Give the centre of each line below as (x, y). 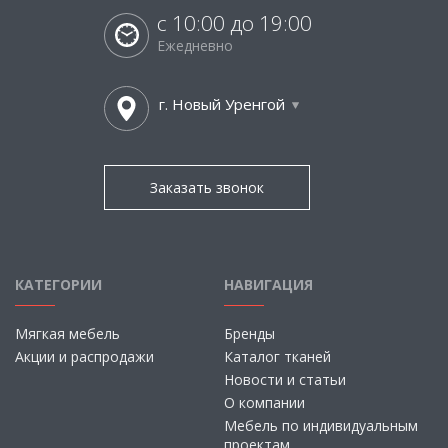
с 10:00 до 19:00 (234, 23)
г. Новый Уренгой (222, 104)
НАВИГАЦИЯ (268, 284)
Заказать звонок (207, 187)
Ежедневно (195, 45)
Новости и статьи (285, 379)
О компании (264, 402)
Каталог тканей (277, 356)
